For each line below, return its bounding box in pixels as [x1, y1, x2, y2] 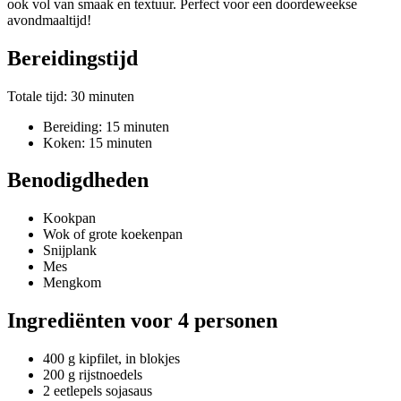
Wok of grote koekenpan [43, 226, 183, 243]
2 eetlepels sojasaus [43, 383, 152, 399]
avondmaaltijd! [7, 12, 91, 28]
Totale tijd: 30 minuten [7, 88, 134, 104]
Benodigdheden [7, 168, 149, 192]
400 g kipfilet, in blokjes [43, 351, 180, 367]
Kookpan [43, 210, 96, 226]
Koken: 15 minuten [43, 134, 152, 150]
